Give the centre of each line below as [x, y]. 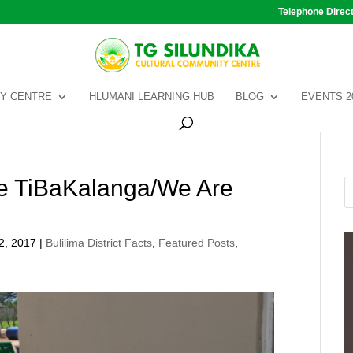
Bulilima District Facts [99, 243]
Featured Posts [197, 243]
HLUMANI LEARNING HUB [151, 97]
